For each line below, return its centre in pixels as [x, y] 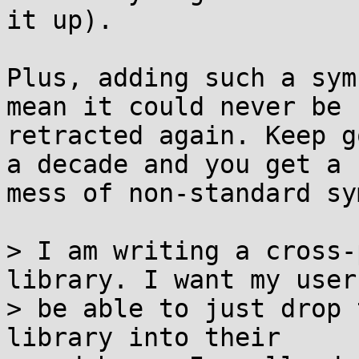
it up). [60, 20]
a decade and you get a [174, 164]
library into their [143, 337]
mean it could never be [174, 107]
